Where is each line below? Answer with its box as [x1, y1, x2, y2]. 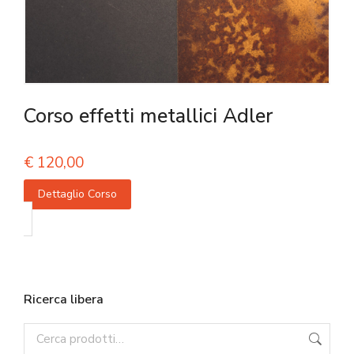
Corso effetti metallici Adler [24, 103, 273, 130]
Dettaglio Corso [38, 186, 117, 202]
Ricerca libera [24, 291, 104, 309]
